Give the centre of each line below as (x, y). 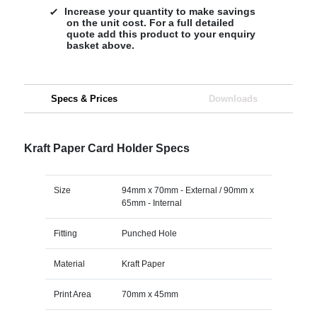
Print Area (72, 294)
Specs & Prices (84, 98)
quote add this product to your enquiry (161, 34)
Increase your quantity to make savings (160, 11)
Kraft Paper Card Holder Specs (106, 148)
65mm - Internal (151, 203)
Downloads (233, 98)
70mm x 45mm (150, 294)
